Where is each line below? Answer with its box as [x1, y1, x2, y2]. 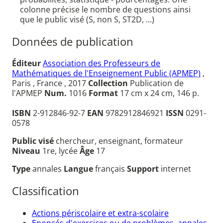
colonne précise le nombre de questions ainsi [20, 4, 191, 15]
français [95, 163, 127, 175]
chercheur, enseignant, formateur [56, 135, 183, 147]
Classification [12, 183, 79, 198]
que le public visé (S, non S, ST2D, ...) [20, 14, 154, 25]
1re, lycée [42, 145, 80, 157]
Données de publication [12, 34, 133, 49]
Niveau [12, 145, 42, 157]
